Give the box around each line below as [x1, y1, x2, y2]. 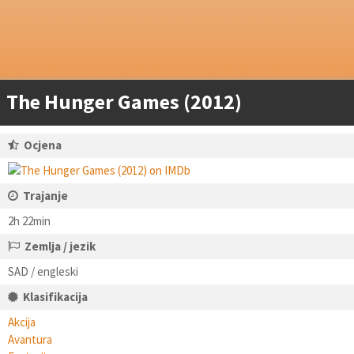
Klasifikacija [23, 289, 88, 304]
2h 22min [8, 213, 51, 228]
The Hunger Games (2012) [6, 88, 242, 115]
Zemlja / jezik [24, 239, 96, 254]
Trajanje [23, 188, 68, 203]
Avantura [8, 332, 52, 347]
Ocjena [24, 137, 62, 153]
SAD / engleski [8, 264, 78, 279]
